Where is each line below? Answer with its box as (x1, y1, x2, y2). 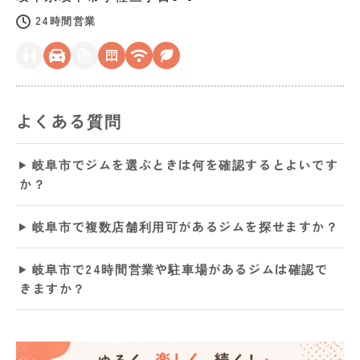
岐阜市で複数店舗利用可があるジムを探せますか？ (31, 217, 339, 235)
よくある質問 (16, 108, 122, 133)
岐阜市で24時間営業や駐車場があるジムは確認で (31, 260, 329, 277)
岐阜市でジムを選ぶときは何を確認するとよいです (31, 155, 339, 173)
